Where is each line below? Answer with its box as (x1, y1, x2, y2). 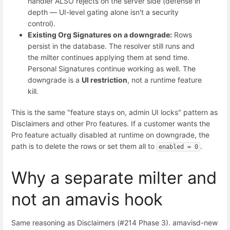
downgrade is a (28, 75, 82, 85)
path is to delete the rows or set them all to (11, 142, 157, 151)
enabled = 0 (159, 143, 198, 151)
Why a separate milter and (11, 167, 217, 188)
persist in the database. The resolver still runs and (28, 42, 195, 51)
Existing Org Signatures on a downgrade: (28, 30, 172, 40)
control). (28, 19, 55, 28)
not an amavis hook (11, 188, 163, 209)
